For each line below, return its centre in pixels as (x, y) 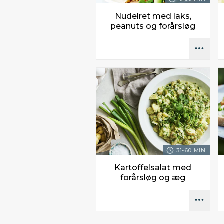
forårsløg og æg (153, 178)
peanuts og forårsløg (153, 26)
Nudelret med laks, (153, 16)
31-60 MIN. (192, 151)
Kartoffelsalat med (153, 168)
